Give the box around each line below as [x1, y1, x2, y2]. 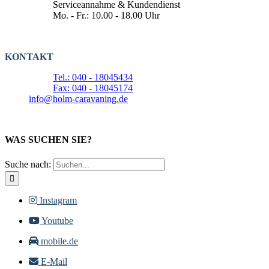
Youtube [41, 215, 73, 226]
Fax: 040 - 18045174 [53, 83, 133, 94]
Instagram [40, 195, 77, 205]
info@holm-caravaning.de [29, 94, 128, 104]
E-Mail [41, 256, 67, 267]
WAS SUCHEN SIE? [5, 134, 92, 145]
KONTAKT [5, 52, 53, 62]
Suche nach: [5, 159, 51, 169]
